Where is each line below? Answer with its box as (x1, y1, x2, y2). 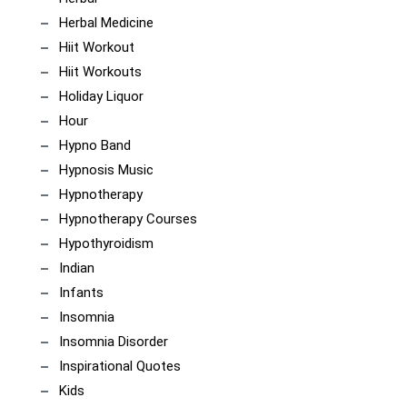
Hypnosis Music (59, 162, 154, 179)
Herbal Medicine (59, 15, 154, 32)
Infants (59, 284, 104, 302)
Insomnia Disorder (59, 333, 168, 351)
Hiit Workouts (59, 64, 142, 81)
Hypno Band (59, 137, 131, 154)
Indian (59, 260, 94, 277)
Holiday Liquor (59, 88, 144, 105)
